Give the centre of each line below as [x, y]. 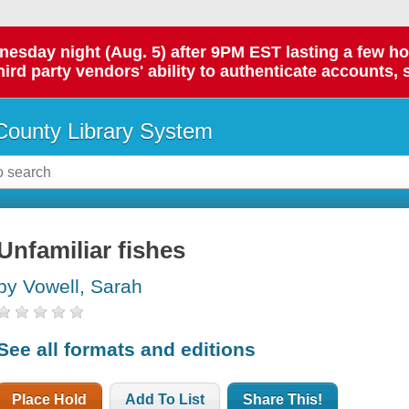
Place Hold [50, 399]
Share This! [283, 399]
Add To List [165, 399]
